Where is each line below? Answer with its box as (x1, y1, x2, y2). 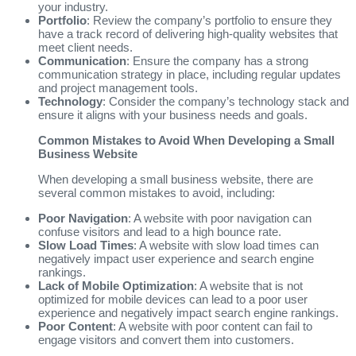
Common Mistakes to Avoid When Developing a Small (38, 133, 335, 147)
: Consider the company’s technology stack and (103, 94, 349, 108)
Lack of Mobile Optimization (38, 278, 194, 292)
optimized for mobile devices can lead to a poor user (38, 292, 308, 306)
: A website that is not (194, 278, 303, 292)
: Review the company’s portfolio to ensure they (87, 13, 332, 27)
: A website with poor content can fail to (113, 319, 312, 333)
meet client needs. (38, 40, 133, 54)
